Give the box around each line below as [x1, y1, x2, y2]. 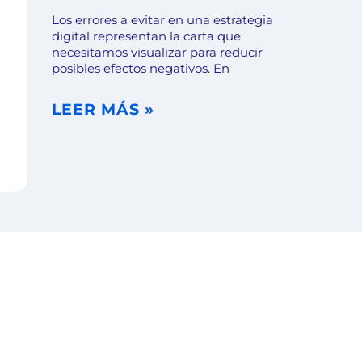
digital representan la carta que [52, 28, 241, 44]
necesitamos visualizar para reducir [52, 44, 263, 60]
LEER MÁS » [52, 100, 154, 119]
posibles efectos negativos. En [52, 61, 229, 76]
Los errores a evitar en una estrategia [52, 12, 273, 27]
